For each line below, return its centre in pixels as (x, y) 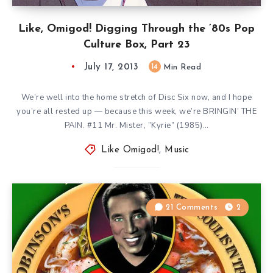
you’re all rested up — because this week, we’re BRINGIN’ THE (136, 111)
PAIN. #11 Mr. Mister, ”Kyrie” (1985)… (136, 125)
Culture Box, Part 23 (136, 44)
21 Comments (192, 207)
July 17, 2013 (111, 67)
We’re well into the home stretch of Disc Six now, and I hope (136, 97)
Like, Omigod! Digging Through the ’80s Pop (136, 29)
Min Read (181, 67)
